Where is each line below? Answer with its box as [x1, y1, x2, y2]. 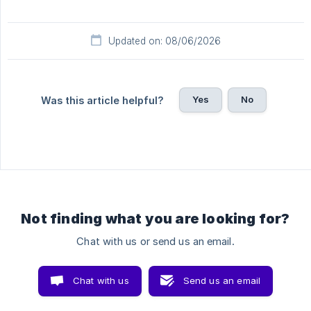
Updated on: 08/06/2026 [108, 35, 221, 47]
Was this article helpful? [40, 94, 164, 106]
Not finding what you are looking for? [21, 210, 290, 227]
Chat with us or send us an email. [76, 235, 235, 248]
